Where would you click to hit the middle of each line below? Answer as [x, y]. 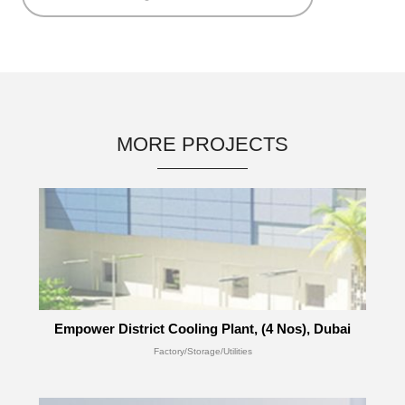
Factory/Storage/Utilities [202, 351]
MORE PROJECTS [202, 144]
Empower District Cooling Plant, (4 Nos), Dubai [202, 329]
